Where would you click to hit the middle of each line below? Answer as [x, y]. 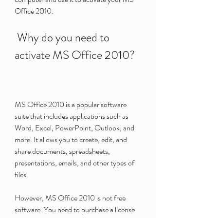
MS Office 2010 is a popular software [71, 104]
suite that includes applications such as [72, 116]
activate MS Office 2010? [75, 55]
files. [21, 174]
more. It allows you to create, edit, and [71, 139]
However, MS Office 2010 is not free [70, 198]
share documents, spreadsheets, [62, 151]
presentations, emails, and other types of [74, 163]
